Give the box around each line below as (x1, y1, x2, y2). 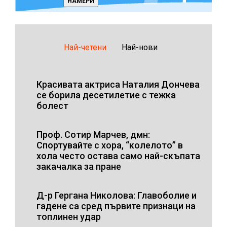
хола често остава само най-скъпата (36, 150, 200, 161)
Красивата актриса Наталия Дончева (36, 79, 200, 90)
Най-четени (63, 42, 106, 52)
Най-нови (121, 42, 158, 52)
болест (36, 100, 68, 111)
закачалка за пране (36, 161, 121, 172)
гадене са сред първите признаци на (36, 200, 196, 211)
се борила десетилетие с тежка (36, 89, 176, 100)
